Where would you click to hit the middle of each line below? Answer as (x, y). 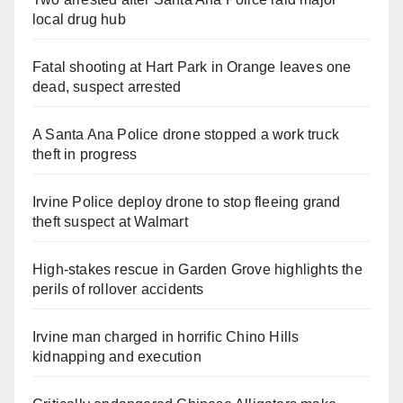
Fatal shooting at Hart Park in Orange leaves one (192, 67)
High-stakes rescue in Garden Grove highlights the (197, 270)
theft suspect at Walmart (110, 222)
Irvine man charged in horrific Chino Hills (166, 337)
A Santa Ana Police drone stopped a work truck (186, 135)
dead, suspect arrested (107, 87)
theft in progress (85, 155)
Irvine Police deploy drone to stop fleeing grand (187, 202)
